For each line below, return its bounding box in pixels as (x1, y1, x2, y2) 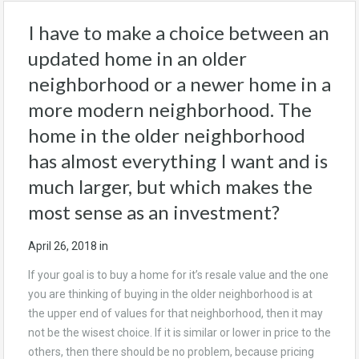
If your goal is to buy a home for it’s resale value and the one (28, 268, 329, 281)
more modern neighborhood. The (28, 97, 312, 121)
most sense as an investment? (28, 200, 280, 224)
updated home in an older (28, 46, 247, 70)
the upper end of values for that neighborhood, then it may (28, 306, 323, 320)
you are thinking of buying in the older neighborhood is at (28, 287, 313, 301)
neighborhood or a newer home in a (28, 71, 331, 95)
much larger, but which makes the (28, 174, 313, 198)
